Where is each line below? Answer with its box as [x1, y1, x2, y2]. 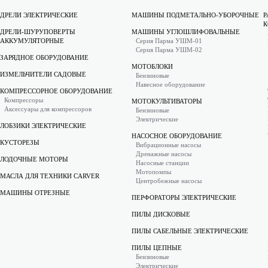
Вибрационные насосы [136, 141, 201, 148]
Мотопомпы [136, 168, 171, 175]
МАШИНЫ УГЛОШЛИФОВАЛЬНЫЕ [132, 28, 240, 35]
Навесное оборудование [136, 81, 205, 88]
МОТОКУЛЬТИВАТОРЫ [132, 98, 202, 105]
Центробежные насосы [136, 177, 202, 184]
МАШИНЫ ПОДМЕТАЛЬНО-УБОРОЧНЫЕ [132, 11, 259, 19]
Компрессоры [4, 96, 43, 103]
